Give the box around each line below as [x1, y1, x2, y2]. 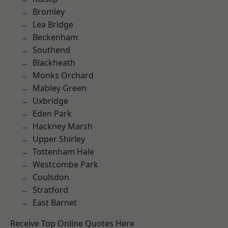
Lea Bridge [33, 19, 73, 30]
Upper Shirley [33, 133, 85, 145]
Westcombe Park [33, 159, 98, 170]
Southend [33, 44, 70, 55]
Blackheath [33, 57, 75, 68]
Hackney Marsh [33, 121, 93, 132]
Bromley [33, 6, 65, 17]
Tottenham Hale [33, 146, 94, 157]
